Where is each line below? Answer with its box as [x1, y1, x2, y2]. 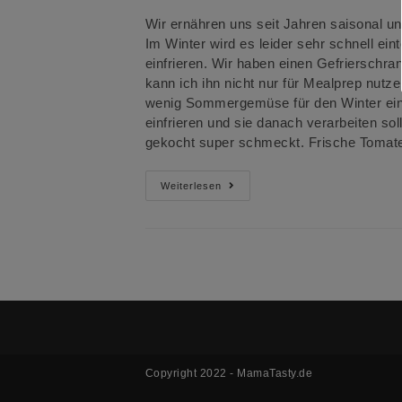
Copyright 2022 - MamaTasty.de [144, 367, 312, 380]
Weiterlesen [160, 180, 222, 192]
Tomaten [220, 204, 276, 219]
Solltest [220, 254, 269, 269]
